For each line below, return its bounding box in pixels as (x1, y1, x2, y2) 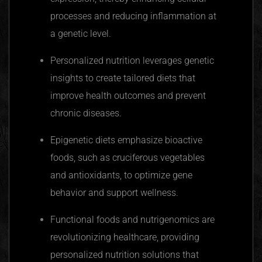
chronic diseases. (50, 108, 122, 119)
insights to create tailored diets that (50, 73, 195, 84)
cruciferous (112, 152, 158, 164)
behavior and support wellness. (50, 187, 178, 199)
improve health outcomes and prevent (50, 90, 206, 102)
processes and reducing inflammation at (50, 11, 216, 22)
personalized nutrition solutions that (50, 249, 199, 261)
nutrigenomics (140, 214, 199, 226)
